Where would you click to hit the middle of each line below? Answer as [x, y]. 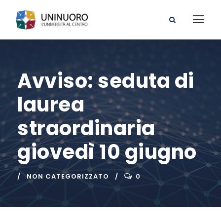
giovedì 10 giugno [107, 152]
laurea [51, 105]
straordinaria [86, 129]
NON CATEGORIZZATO [68, 177]
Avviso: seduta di [106, 81]
